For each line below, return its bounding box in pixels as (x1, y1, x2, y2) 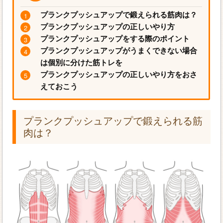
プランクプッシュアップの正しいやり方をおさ (40, 70, 198, 79)
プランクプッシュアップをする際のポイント (40, 34, 190, 43)
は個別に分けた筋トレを (40, 58, 123, 67)
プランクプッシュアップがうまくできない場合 (40, 46, 198, 55)
